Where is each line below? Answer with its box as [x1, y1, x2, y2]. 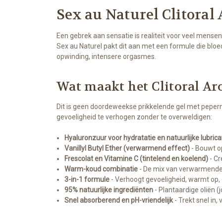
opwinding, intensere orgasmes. [56, 52, 156, 60]
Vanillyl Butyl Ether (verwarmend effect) [64, 144, 190, 152]
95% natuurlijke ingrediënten [64, 185, 154, 194]
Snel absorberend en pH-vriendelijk [64, 196, 173, 204]
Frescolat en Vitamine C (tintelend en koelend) [64, 154, 209, 163]
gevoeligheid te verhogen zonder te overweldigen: [56, 112, 212, 121]
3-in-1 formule [64, 175, 110, 183]
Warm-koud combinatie [64, 165, 138, 173]
